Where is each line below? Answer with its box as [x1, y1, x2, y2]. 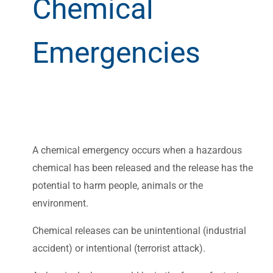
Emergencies [32, 35, 200, 70]
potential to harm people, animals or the [32, 179, 203, 191]
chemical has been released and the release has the [32, 161, 253, 174]
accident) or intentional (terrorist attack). [32, 242, 205, 254]
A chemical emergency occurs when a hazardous [32, 144, 242, 156]
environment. [32, 197, 88, 209]
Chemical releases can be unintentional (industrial [32, 224, 246, 236]
